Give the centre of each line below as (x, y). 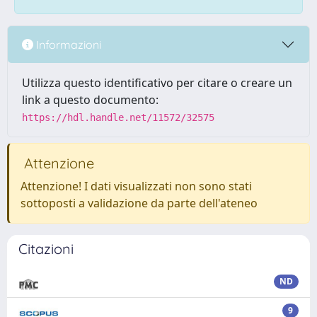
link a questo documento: (90, 100)
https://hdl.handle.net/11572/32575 (118, 117)
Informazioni (67, 44)
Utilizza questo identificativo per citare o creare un (157, 83)
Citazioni (46, 249)
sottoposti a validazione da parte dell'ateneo (139, 203)
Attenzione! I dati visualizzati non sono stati (136, 186)
